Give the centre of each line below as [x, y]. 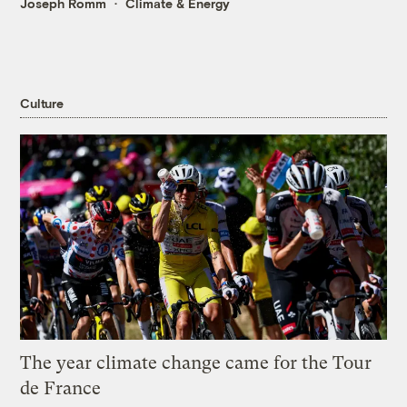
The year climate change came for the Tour [196, 363]
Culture [42, 103]
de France [61, 389]
